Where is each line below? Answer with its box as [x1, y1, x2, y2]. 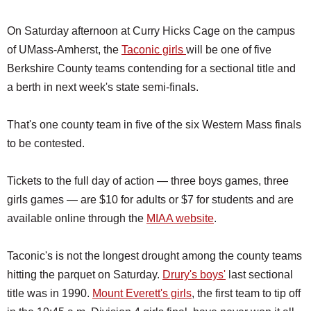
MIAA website [146, 212, 214, 224]
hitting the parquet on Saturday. [7, 268, 162, 280]
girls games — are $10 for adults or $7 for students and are [7, 193, 294, 205]
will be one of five [186, 43, 271, 56]
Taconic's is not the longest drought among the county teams [7, 249, 302, 262]
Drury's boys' [162, 268, 226, 280]
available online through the [7, 212, 146, 224]
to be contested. [7, 137, 85, 149]
